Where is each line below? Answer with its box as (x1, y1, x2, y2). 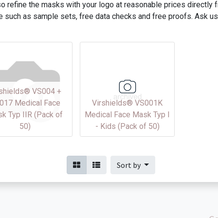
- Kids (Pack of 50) (95, 122, 160, 131)
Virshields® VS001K (92, 98, 163, 108)
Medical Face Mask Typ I (85, 110, 170, 119)
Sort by (117, 160, 143, 170)
